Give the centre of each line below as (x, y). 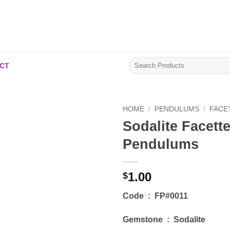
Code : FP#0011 (155, 196)
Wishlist (87, 145)
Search (139, 61)
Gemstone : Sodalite (164, 219)
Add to (87, 135)
